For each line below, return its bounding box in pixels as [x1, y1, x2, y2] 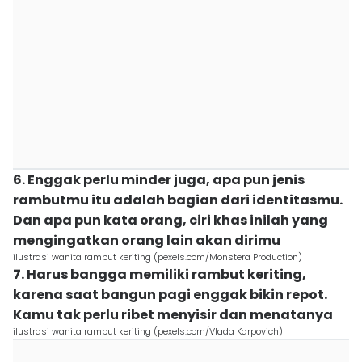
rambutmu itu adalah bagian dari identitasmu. [13, 191, 343, 209]
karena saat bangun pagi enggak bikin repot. [13, 285, 327, 304]
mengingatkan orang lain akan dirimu [13, 231, 280, 250]
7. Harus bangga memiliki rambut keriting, [13, 265, 306, 284]
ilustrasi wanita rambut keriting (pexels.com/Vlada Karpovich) [13, 325, 283, 338]
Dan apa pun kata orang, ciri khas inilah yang [13, 211, 328, 229]
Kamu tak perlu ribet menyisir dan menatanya [13, 305, 333, 324]
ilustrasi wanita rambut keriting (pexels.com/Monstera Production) [13, 250, 302, 263]
